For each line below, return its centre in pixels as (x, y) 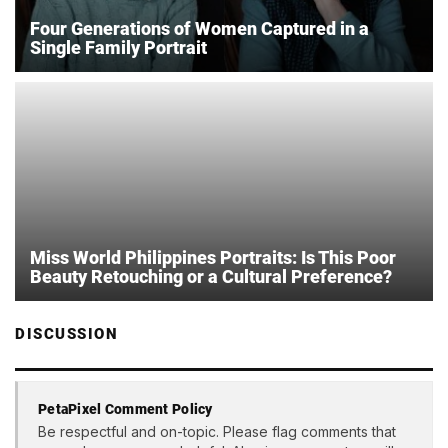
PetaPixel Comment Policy (125, 408)
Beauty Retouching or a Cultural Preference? (211, 276)
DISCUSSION (66, 333)
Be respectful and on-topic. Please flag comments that (217, 432)
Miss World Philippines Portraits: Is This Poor (213, 257)
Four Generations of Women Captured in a (199, 29)
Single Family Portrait (118, 48)
